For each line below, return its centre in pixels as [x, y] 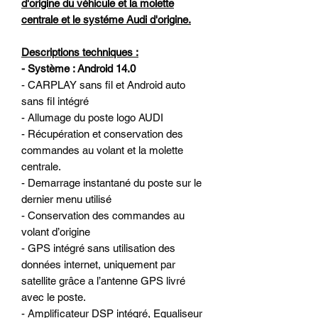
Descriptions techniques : [80, 52]
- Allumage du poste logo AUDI [92, 117]
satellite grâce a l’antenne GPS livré [103, 280]
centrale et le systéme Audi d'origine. [106, 19]
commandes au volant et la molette [102, 150]
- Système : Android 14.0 [78, 68]
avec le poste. [54, 297]
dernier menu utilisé [66, 199]
